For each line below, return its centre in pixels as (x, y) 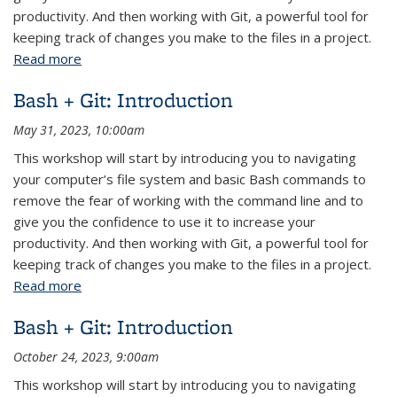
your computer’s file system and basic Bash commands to (190, 179)
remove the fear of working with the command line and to (188, 200)
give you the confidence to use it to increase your (164, 222)
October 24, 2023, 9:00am (86, 357)
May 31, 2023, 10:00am (79, 130)
